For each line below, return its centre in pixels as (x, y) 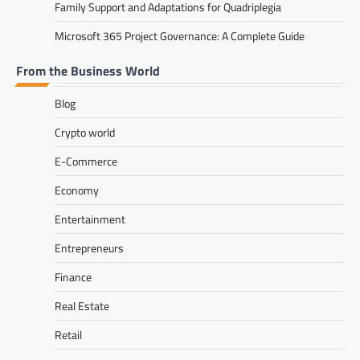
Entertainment (90, 219)
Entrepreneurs (89, 247)
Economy (77, 190)
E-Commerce (86, 161)
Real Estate (82, 305)
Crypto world (85, 132)
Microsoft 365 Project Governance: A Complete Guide (180, 35)
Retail (68, 334)
